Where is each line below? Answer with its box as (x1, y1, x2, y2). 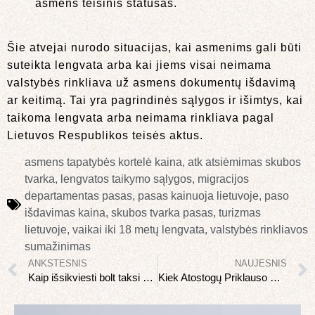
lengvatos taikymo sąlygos (60, 173, 192, 186)
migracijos (198, 173, 249, 186)
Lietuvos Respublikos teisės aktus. (7, 129, 203, 141)
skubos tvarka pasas (111, 207, 213, 219)
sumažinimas (25, 240, 91, 253)
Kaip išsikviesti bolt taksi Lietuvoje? (143, 271, 153, 284)
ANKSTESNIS (28, 258, 87, 269)
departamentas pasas (25, 190, 132, 202)
